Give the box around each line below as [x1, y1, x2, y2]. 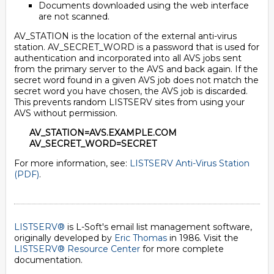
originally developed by [14, 232, 114, 243]
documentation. [14, 254, 83, 265]
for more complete [140, 243, 224, 254]
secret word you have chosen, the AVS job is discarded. [14, 86, 248, 97]
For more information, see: [14, 158, 130, 169]
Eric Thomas [114, 232, 167, 243]
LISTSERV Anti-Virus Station [130, 158, 250, 169]
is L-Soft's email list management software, [65, 221, 252, 232]
